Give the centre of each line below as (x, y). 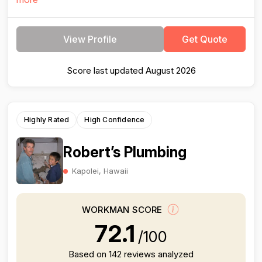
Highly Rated (47, 120)
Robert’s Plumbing (125, 152)
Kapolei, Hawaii (100, 170)
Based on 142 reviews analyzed (131, 254)
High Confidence (115, 120)
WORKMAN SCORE (123, 210)
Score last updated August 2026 (131, 70)
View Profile (90, 39)
